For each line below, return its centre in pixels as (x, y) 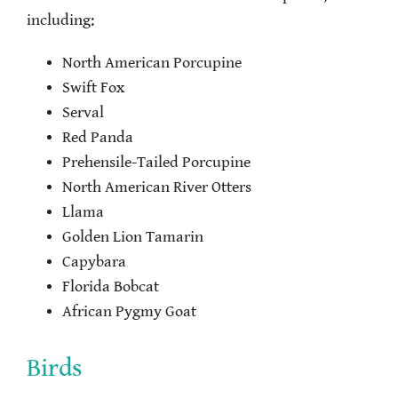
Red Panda (98, 137)
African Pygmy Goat (129, 311)
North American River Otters (157, 187)
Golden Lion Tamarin (133, 237)
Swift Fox (93, 88)
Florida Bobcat (111, 287)
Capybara (94, 262)
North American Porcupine (152, 63)
